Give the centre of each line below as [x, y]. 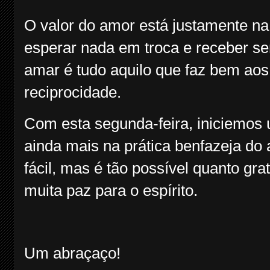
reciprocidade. [73, 92]
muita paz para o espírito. [111, 190]
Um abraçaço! [72, 253]
